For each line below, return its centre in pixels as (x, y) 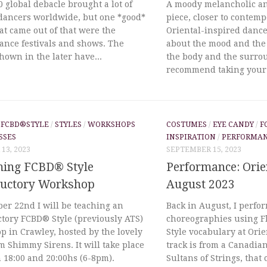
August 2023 (201, 184)
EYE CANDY (233, 125)
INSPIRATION (191, 137)
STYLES (68, 125)
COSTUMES (187, 125)
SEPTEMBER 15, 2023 (204, 150)
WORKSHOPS (111, 125)
